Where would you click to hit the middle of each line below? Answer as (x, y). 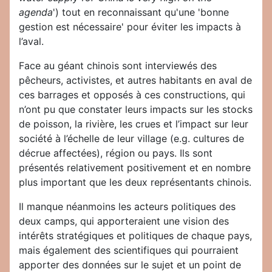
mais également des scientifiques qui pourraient (129, 250)
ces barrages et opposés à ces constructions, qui (132, 95)
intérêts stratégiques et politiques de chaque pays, (135, 236)
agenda (36, 12)
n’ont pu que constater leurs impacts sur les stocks (136, 110)
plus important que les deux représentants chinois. (135, 182)
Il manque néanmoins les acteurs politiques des (127, 207)
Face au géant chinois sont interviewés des (118, 66)
